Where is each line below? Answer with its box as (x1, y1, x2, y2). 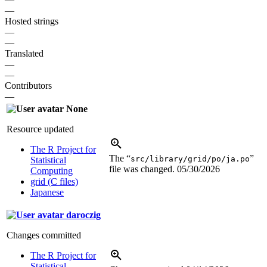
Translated (5, 48, 44, 58)
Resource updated (7, 123, 74, 134)
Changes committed (7, 229, 81, 240)
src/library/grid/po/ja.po (131, 154, 250, 163)
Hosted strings (5, 15, 58, 26)
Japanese (30, 187, 64, 197)
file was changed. (109, 163, 177, 174)
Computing (30, 165, 73, 176)
